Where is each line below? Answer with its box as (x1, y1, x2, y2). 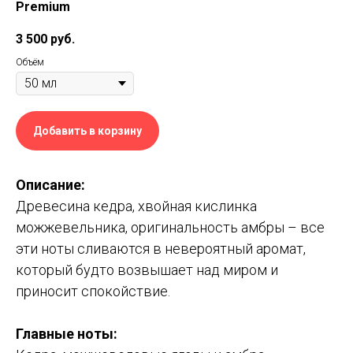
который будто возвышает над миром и (16, 262, 278, 278)
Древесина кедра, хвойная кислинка (16, 198, 257, 214)
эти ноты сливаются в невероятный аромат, (16, 240, 306, 257)
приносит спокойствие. (16, 283, 170, 299)
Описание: (16, 176, 85, 193)
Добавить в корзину (33, 124, 142, 137)
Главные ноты (16, 325, 113, 342)
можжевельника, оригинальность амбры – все (16, 219, 325, 236)
